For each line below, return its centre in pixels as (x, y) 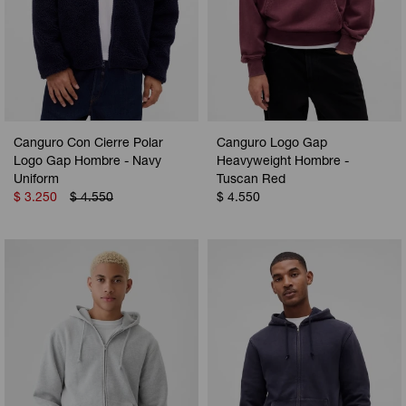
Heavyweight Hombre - (283, 162)
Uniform (36, 180)
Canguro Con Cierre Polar (88, 144)
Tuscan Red (251, 180)
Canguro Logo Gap (272, 144)
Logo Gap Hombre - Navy (87, 162)
